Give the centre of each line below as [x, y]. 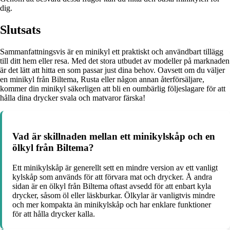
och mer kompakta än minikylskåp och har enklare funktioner [112, 204]
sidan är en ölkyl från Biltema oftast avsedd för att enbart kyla [112, 186]
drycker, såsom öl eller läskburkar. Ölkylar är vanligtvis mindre [114, 195]
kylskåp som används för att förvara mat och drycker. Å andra [112, 177]
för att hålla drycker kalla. [54, 214]
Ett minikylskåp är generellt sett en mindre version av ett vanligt [115, 167]
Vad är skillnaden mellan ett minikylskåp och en [114, 136]
